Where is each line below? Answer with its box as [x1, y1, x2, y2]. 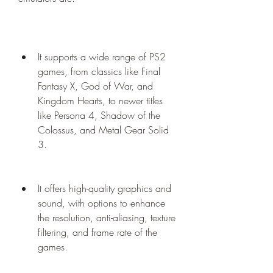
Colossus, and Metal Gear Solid [38, 123, 169, 136]
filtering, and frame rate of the [38, 225, 157, 239]
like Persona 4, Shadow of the [38, 108, 160, 122]
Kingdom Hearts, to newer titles [38, 94, 163, 107]
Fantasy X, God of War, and [38, 79, 153, 93]
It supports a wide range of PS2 [38, 50, 166, 63]
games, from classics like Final [38, 65, 160, 78]
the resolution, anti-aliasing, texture [38, 211, 175, 224]
